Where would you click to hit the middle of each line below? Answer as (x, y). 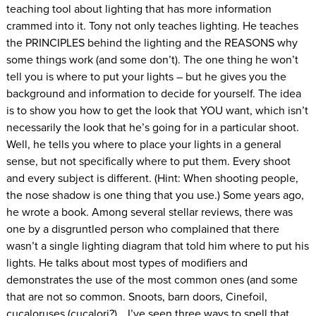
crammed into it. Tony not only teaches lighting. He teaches (152, 26)
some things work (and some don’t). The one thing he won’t (152, 60)
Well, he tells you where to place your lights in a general (144, 144)
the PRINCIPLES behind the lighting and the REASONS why (152, 43)
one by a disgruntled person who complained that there (142, 229)
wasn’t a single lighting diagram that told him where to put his (157, 246)
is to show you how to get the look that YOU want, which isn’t (157, 110)
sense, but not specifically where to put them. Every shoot (148, 161)
